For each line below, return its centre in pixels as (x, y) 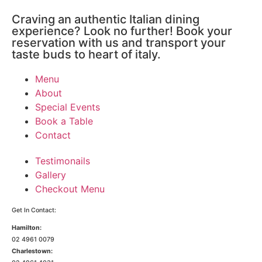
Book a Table (64, 121)
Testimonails (63, 161)
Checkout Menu (70, 189)
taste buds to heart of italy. (86, 54)
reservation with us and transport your (119, 42)
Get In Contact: (34, 210)
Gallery (51, 175)
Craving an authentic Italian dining (106, 19)
